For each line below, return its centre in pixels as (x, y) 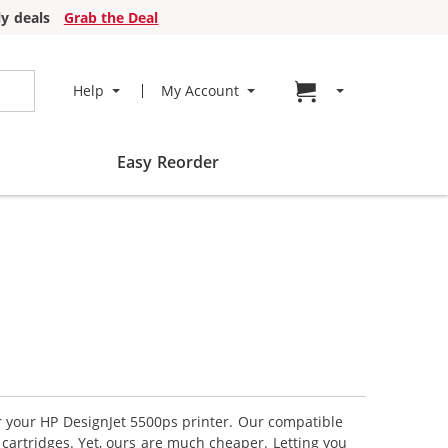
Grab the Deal (111, 17)
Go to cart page (379, 90)
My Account (199, 90)
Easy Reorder (168, 162)
